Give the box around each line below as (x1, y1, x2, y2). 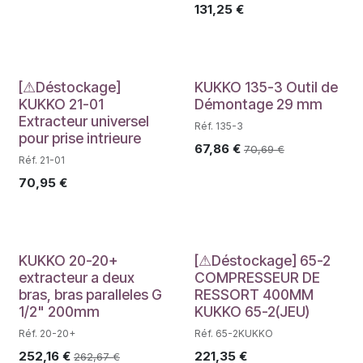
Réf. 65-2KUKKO (194, 327, 273, 340)
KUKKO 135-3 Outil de (194, 78, 338, 96)
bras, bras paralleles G (19, 285, 162, 303)
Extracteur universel (19, 112, 149, 130)
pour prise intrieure (19, 129, 141, 147)
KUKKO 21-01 (19, 95, 104, 113)
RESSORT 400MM (194, 285, 314, 303)
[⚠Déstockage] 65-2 (194, 251, 331, 269)
